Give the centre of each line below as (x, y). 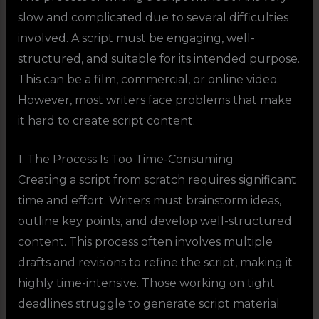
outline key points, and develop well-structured (155, 221)
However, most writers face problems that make (155, 100)
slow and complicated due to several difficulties (153, 17)
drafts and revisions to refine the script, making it (155, 263)
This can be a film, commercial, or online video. (148, 79)
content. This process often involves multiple (145, 242)
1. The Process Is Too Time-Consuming (125, 159)
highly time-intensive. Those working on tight (146, 283)
